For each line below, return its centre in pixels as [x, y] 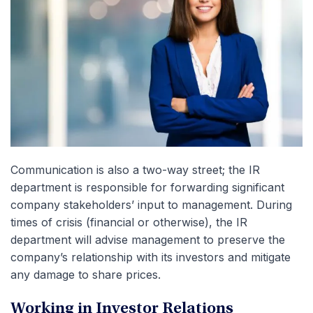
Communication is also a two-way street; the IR [135, 169]
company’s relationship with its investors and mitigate [151, 257]
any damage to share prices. [86, 274]
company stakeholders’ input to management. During [151, 204]
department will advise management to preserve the [148, 239]
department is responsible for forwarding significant [147, 187]
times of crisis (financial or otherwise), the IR [129, 222]
